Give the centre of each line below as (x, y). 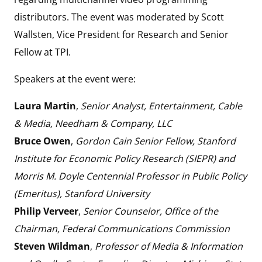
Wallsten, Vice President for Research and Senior (121, 34)
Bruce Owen (42, 141)
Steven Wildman (52, 246)
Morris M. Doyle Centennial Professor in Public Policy (130, 176)
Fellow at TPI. (42, 52)
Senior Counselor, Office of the (151, 211)
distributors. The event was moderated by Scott (119, 17)
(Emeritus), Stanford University (82, 193)
